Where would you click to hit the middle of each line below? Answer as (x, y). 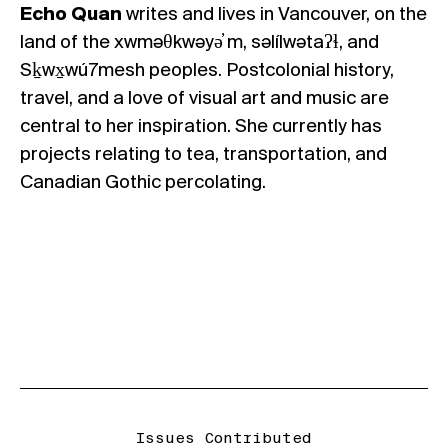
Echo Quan (71, 14)
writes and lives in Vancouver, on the (274, 14)
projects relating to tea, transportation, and (203, 154)
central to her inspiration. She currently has (201, 126)
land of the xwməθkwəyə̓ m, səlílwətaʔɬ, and (199, 42)
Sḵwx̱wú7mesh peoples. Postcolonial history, (207, 70)
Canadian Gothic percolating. (143, 182)
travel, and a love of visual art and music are (204, 98)
